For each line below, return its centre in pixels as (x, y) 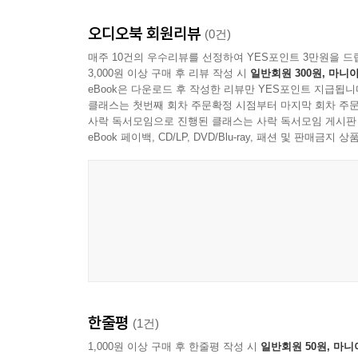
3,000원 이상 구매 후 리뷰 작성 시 (169, 74)
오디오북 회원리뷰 (146, 34)
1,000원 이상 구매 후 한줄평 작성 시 (174, 347)
